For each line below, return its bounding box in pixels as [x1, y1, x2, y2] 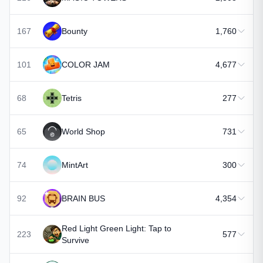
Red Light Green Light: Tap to [62, 224, 171, 233]
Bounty [62, 26, 87, 36]
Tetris [62, 93, 82, 103]
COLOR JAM [62, 60, 110, 69]
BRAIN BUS [62, 194, 105, 203]
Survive [62, 235, 89, 245]
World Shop [62, 127, 105, 136]
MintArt [62, 160, 88, 170]
